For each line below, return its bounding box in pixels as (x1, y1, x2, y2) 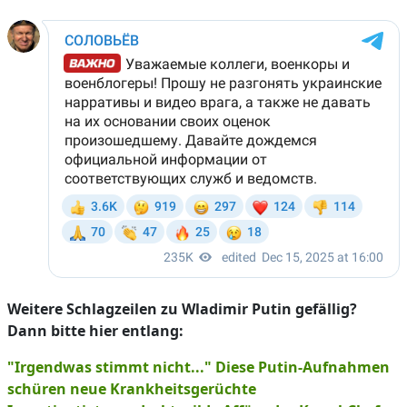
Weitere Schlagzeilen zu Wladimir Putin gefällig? (7, 299, 357, 319)
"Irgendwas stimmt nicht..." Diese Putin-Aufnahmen (7, 357, 390, 377)
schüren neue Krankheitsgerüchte (7, 379, 256, 399)
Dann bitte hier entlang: (7, 321, 184, 341)
